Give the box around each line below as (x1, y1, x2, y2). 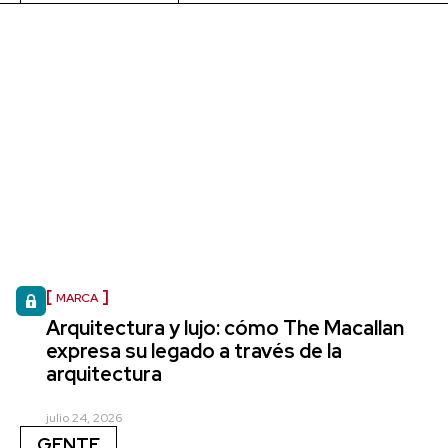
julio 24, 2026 (46, 409, 122, 426)
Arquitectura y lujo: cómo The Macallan (46, 314, 404, 341)
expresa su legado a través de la (46, 337, 342, 364)
